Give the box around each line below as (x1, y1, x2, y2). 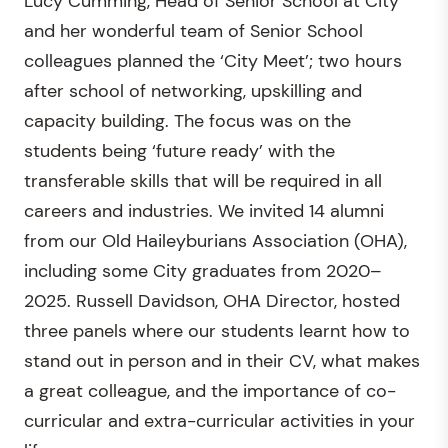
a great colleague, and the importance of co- (24, 379, 396, 403)
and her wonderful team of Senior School (24, 19, 363, 43)
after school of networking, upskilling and (24, 79, 362, 103)
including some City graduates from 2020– (24, 259, 382, 283)
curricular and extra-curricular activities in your (24, 409, 415, 433)
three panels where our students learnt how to (24, 319, 410, 343)
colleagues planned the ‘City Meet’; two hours (24, 49, 402, 73)
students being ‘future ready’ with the (24, 139, 335, 163)
